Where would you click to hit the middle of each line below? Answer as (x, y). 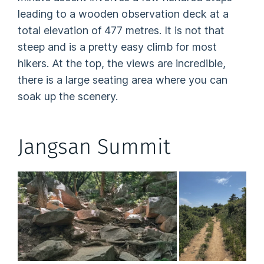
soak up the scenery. (68, 97)
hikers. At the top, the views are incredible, (122, 64)
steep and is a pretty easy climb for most (118, 47)
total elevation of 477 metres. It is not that (121, 31)
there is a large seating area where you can (123, 80)
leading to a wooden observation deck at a (123, 14)
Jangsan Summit (94, 146)
